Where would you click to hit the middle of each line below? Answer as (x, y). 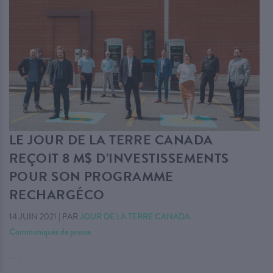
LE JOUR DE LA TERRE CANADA (111, 140)
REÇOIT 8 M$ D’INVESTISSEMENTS (119, 158)
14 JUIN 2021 (33, 217)
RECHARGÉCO (57, 195)
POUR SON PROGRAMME (91, 177)
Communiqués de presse (50, 232)
